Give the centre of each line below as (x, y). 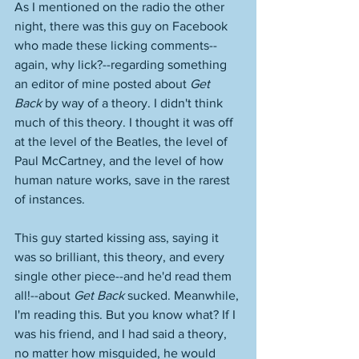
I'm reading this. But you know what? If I (127, 315)
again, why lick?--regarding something (122, 65)
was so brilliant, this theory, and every (121, 257)
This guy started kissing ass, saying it (118, 238)
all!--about (44, 295)
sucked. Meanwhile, (183, 295)
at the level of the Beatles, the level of (123, 141)
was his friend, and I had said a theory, (122, 334)
